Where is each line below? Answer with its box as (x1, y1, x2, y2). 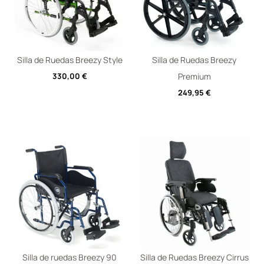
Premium (177, 71, 211, 82)
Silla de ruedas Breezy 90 (22, 251, 117, 263)
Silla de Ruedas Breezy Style (16, 54, 123, 66)
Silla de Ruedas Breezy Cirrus (140, 251, 249, 263)
